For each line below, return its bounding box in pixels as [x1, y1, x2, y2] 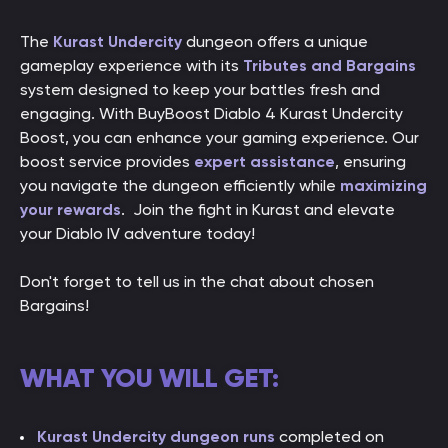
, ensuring [335, 152, 406, 171]
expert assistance [194, 152, 335, 171]
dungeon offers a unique [186, 32, 368, 51]
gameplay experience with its [20, 56, 243, 75]
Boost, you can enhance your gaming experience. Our [20, 128, 419, 147]
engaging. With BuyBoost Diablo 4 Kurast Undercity [20, 104, 403, 123]
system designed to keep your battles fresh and [20, 80, 380, 99]
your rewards [20, 200, 121, 219]
